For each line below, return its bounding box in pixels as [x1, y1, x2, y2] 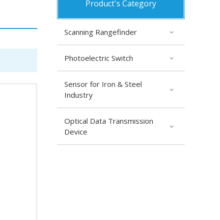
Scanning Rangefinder [64, 27, 137, 37]
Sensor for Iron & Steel [64, 79, 142, 89]
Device [64, 126, 87, 137]
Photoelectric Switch [64, 53, 133, 63]
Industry [64, 89, 93, 100]
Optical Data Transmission [64, 115, 153, 126]
